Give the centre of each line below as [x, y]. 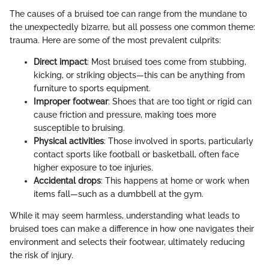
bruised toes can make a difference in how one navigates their [132, 229]
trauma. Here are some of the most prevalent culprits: [115, 41]
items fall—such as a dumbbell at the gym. [119, 194]
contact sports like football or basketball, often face [136, 155]
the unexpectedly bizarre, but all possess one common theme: [132, 27]
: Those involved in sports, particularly [179, 141]
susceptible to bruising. [79, 128]
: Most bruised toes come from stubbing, [167, 62]
